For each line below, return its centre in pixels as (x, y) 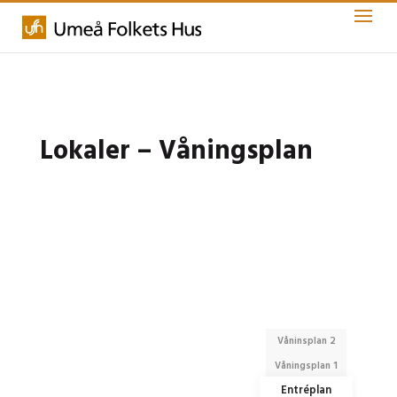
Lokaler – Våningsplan (176, 152)
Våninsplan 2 (306, 341)
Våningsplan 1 (307, 366)
